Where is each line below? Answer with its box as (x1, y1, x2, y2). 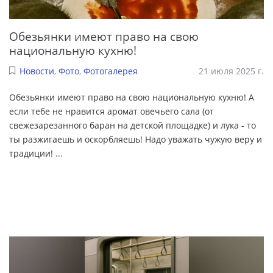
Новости (19, 65, 54, 77)
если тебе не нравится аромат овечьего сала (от (9, 105, 214, 118)
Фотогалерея (83, 65, 138, 77)
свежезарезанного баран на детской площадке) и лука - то (9, 119, 256, 132)
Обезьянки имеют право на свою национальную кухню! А (9, 91, 254, 104)
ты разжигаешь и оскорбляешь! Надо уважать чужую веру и (9, 133, 262, 146)
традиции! (9, 147, 55, 160)
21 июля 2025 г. (199, 65, 264, 77)
